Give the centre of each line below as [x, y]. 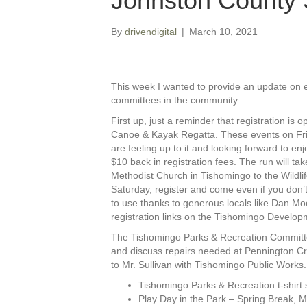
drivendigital [151, 31]
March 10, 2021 [223, 31]
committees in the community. [175, 100]
